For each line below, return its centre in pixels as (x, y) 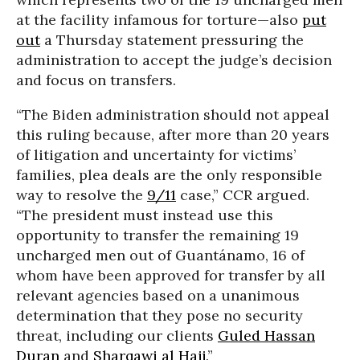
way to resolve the (82, 194)
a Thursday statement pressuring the (172, 39)
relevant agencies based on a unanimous (158, 295)
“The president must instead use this (145, 215)
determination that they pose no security (160, 315)
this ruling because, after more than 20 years (173, 134)
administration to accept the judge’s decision (174, 59)
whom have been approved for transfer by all (171, 275)
